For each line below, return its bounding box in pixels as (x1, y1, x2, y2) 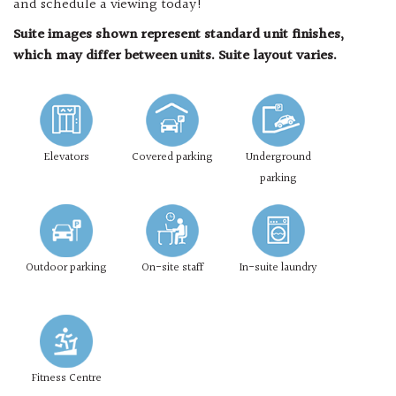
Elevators (43, 148, 89, 167)
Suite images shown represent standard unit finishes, (13, 24, 344, 47)
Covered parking (132, 148, 213, 167)
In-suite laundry (240, 259, 317, 278)
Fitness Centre (31, 369, 102, 388)
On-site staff (141, 259, 203, 278)
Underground (246, 148, 311, 167)
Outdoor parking (26, 259, 107, 278)
